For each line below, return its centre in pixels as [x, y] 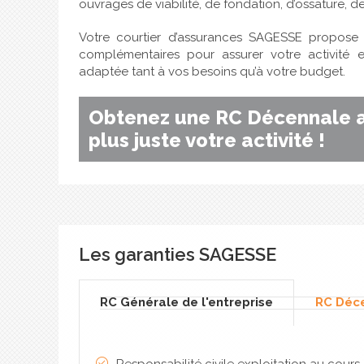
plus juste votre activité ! [207, 140]
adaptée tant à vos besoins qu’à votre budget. [212, 71]
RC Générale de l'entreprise [186, 302]
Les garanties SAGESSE [178, 254]
